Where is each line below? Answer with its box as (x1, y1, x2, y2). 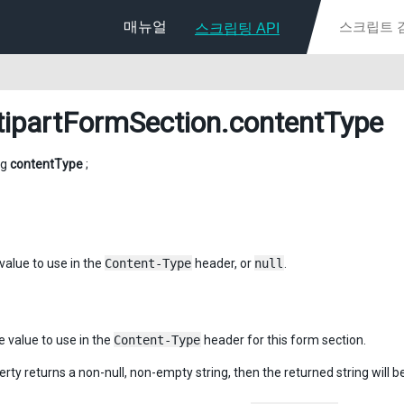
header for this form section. (201, 333, 366, 347)
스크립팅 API (195, 21, 280, 36)
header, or (192, 256, 254, 271)
